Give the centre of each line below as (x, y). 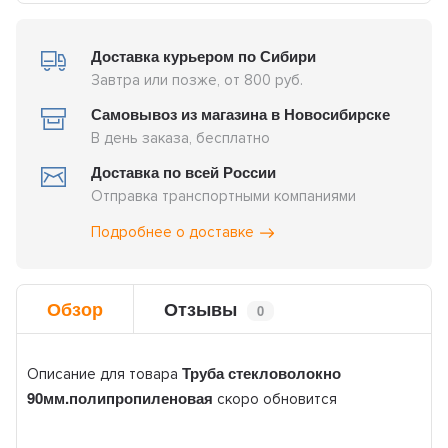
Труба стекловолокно (262, 372)
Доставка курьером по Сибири (204, 56)
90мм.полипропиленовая (120, 397)
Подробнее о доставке (173, 231)
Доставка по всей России (184, 172)
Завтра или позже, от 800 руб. (197, 80)
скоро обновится (275, 398)
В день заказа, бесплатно (181, 138)
